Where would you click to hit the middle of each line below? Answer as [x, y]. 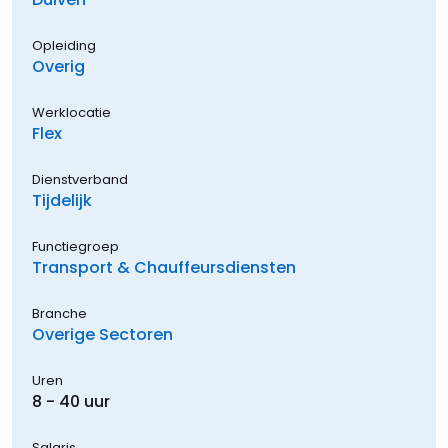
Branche [59, 313]
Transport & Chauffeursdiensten [164, 267]
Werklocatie [71, 112]
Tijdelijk [62, 200]
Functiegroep [75, 246]
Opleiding [64, 45]
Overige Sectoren [102, 334]
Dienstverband [80, 179]
